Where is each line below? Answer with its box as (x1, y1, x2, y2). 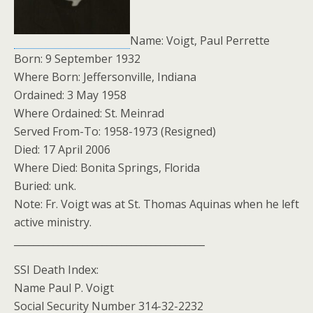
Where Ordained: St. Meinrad (14, 105, 164, 122)
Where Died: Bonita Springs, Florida (14, 160, 200, 176)
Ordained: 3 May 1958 (14, 87, 126, 103)
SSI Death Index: (14, 262, 99, 278)
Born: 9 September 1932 (14, 51, 140, 67)
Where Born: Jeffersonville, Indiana (14, 69, 196, 85)
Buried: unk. (14, 178, 76, 194)
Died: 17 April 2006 (14, 142, 110, 158)
